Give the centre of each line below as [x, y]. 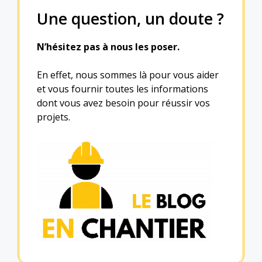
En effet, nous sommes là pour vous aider [128, 75]
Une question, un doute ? [130, 18]
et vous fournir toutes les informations [123, 89]
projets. [54, 117]
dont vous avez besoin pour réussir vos [123, 103]
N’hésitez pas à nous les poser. [108, 47]
